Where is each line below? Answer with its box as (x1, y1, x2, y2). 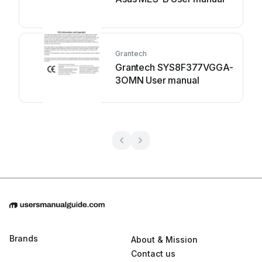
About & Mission (131, 235, 198, 245)
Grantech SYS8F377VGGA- (115, 61, 233, 73)
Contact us (131, 249, 175, 259)
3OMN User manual (115, 74, 199, 86)
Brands (9, 233, 38, 244)
